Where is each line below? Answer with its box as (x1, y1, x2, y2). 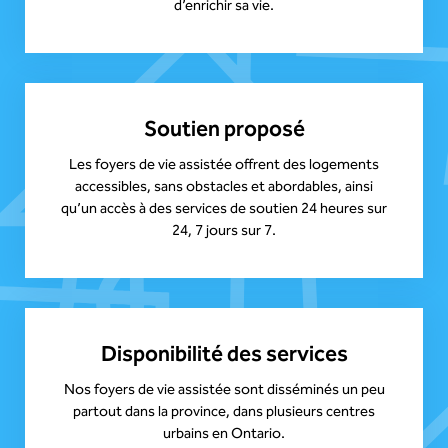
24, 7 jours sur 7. (172, 221, 276, 243)
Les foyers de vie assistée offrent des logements (69, 155, 379, 177)
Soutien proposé (143, 115, 305, 148)
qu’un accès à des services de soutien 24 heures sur (61, 199, 387, 221)
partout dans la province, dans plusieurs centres (73, 402, 375, 424)
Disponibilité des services (100, 340, 348, 373)
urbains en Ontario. (163, 424, 285, 446)
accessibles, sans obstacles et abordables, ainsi (75, 177, 373, 199)
